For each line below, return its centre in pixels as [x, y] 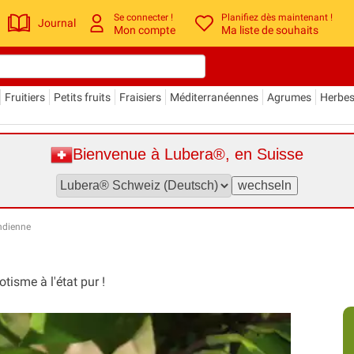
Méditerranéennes [214, 97]
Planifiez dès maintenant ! [277, 17]
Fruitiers [25, 97]
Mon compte [145, 30]
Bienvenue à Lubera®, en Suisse [188, 154]
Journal [57, 23]
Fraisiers [140, 97]
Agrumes [289, 97]
